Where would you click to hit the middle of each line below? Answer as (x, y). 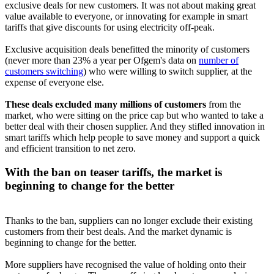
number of (219, 61)
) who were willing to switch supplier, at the (168, 72)
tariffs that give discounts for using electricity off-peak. (110, 28)
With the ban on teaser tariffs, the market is (113, 172)
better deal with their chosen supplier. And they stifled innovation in (135, 127)
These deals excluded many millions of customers (106, 105)
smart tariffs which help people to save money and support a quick (132, 138)
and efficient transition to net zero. (70, 149)
